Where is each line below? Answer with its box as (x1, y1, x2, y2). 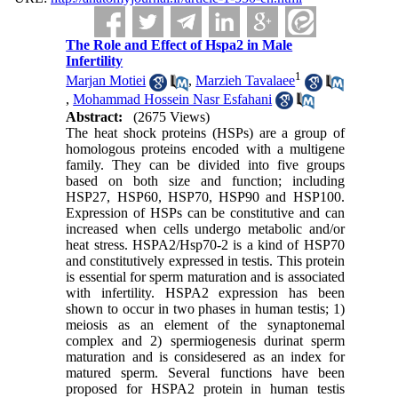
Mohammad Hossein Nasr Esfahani (73, 91, 273, 107)
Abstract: (66, 108, 123, 124)
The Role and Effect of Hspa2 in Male (66, 37, 293, 52)
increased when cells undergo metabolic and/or (66, 220, 345, 236)
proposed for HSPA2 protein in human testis (66, 380, 345, 396)
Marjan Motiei (66, 73, 147, 89)
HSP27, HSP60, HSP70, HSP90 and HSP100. (66, 188, 345, 204)
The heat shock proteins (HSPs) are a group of (66, 124, 345, 140)
